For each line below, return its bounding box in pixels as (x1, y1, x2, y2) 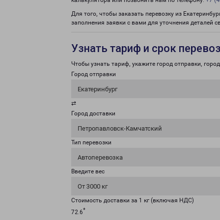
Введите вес (71, 168, 105, 175)
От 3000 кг (78, 183, 108, 190)
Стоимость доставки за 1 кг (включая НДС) (71, 197, 194, 204)
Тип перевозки (71, 139, 111, 146)
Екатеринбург (78, 85, 117, 93)
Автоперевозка (78, 154, 123, 161)
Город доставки (71, 110, 115, 117)
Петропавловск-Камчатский (78, 125, 162, 132)
